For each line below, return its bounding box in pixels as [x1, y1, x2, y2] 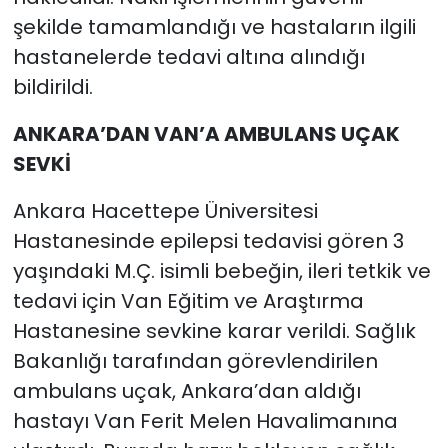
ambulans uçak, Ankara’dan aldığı [12, 376, 361, 405]
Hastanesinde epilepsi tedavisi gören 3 [12, 226, 404, 255]
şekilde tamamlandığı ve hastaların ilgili [12, 12, 416, 41]
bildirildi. [12, 72, 93, 101]
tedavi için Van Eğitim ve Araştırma [12, 286, 364, 315]
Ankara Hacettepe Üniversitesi [12, 196, 318, 225]
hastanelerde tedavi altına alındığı [12, 42, 365, 71]
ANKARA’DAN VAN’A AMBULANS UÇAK [12, 119, 400, 148]
